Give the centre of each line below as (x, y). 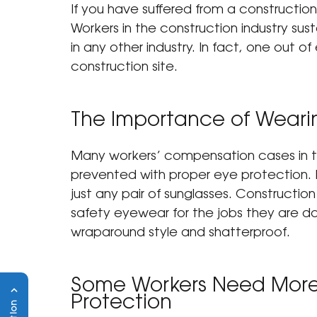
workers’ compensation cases (202, 157)
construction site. (124, 68)
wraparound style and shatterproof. (180, 234)
